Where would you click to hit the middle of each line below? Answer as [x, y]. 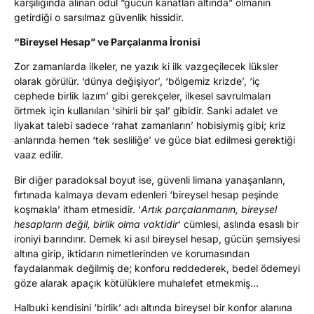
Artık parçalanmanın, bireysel [209, 209]
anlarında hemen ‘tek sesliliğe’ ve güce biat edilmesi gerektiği [155, 140]
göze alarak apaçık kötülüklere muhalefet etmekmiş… [136, 282]
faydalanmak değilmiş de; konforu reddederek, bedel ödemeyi [157, 268]
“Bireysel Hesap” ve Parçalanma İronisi [107, 42]
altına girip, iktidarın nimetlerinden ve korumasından [132, 253]
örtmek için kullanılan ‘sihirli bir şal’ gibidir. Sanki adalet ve [146, 111]
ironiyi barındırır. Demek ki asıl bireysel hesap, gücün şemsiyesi [157, 238]
